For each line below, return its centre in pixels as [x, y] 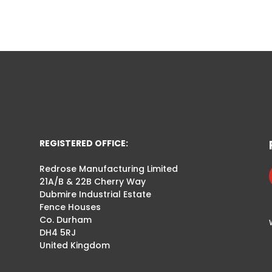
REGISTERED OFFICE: [83, 144]
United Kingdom [74, 246]
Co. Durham [65, 220]
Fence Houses [70, 207]
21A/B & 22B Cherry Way [92, 182]
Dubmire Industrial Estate [95, 195]
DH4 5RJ [57, 233]
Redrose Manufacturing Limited [108, 169]
